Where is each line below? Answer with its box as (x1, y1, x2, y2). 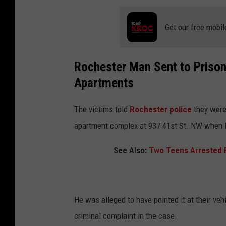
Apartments (74, 75, 134, 90)
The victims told (74, 104, 130, 115)
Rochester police (130, 104, 192, 115)
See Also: (113, 145, 149, 155)
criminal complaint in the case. (74, 210, 177, 221)
